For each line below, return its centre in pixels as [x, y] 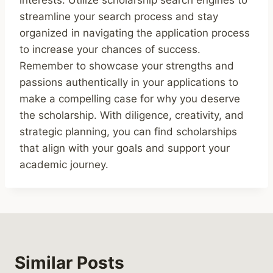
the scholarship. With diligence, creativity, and [132, 115]
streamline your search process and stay [119, 16]
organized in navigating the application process [135, 33]
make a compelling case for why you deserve [130, 98]
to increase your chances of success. [110, 49]
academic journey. [64, 164]
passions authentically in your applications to [129, 82]
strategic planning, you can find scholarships [128, 131]
